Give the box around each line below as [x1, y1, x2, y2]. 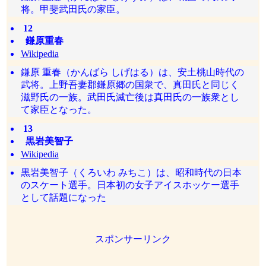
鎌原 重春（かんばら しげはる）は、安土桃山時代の [20, 67, 244, 77]
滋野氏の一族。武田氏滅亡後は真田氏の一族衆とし [20, 92, 239, 102]
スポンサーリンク [95, 234, 171, 244]
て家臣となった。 [20, 104, 97, 115]
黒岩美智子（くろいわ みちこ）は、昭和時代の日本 [20, 167, 242, 178]
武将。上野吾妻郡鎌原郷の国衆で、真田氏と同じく [20, 80, 239, 90]
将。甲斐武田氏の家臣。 [20, 4, 125, 14]
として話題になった [20, 192, 106, 202]
